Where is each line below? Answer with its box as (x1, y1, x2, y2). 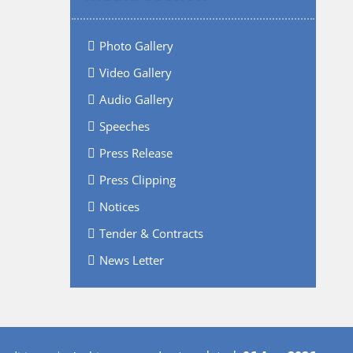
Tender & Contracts (98, 225, 203, 241)
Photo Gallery (98, 37, 173, 54)
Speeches (98, 117, 150, 134)
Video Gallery (98, 64, 172, 80)
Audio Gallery (98, 91, 173, 107)
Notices (98, 198, 139, 214)
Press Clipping (98, 171, 176, 188)
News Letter (98, 251, 164, 268)
